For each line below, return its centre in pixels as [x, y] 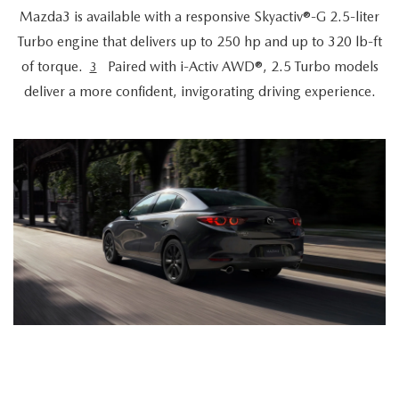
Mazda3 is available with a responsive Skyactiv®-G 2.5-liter [199, 16]
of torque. [52, 66]
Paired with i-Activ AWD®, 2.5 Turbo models [241, 66]
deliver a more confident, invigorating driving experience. [199, 91]
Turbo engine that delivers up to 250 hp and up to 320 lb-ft [199, 41]
